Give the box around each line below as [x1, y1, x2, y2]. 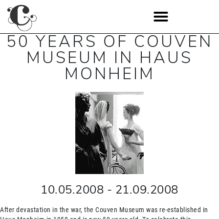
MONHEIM [64, 63, 155, 86]
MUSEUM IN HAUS [26, 47, 193, 69]
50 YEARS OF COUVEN [6, 31, 213, 53]
